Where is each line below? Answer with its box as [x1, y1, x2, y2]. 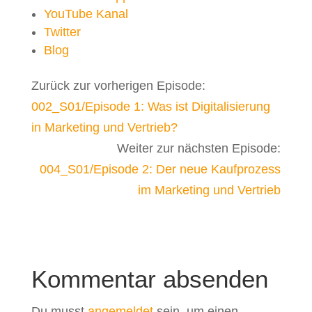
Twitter [43, 25, 81, 39]
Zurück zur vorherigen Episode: [31, 79, 205, 93]
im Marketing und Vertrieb [138, 183, 281, 197]
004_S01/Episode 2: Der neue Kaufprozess [40, 162, 281, 176]
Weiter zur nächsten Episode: [117, 141, 281, 155]
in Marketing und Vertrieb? [31, 120, 178, 134]
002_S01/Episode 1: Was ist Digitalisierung [31, 100, 270, 114]
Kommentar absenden [31, 265, 268, 292]
